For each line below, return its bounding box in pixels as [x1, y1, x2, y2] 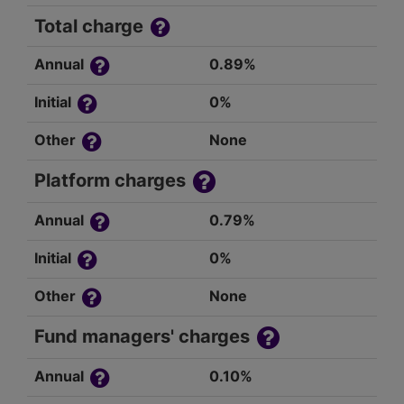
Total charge [34, 15, 148, 38]
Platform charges [34, 170, 190, 192]
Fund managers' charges [34, 326, 254, 348]
